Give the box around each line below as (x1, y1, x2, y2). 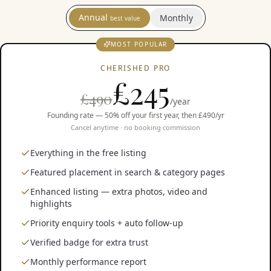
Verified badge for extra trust (30, 237, 148, 248)
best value (109, 14, 140, 22)
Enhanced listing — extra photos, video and (30, 186, 207, 197)
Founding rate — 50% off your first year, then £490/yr (47, 110, 224, 120)
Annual (78, 11, 108, 23)
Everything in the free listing (30, 147, 146, 158)
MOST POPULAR (110, 39, 168, 48)
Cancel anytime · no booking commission (71, 123, 200, 132)
